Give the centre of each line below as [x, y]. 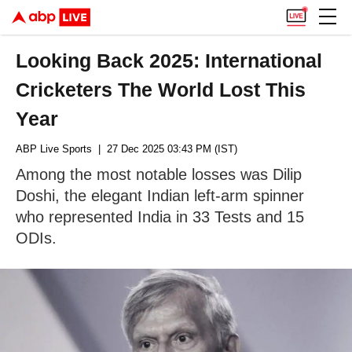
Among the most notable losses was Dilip [159, 174]
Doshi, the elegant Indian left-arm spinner [160, 196]
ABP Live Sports [54, 149]
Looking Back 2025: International [169, 60]
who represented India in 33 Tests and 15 [160, 217]
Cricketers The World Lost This [161, 90]
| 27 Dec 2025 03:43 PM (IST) [165, 149]
